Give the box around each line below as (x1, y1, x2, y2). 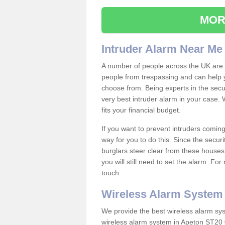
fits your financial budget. (101, 106, 183, 114)
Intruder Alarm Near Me (101, 43, 222, 55)
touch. (101, 169, 121, 177)
